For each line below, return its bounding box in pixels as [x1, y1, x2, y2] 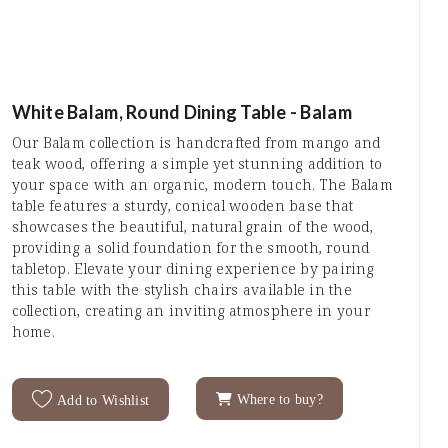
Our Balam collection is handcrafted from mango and [11, 132, 381, 152]
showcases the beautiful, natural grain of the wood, [11, 216, 373, 236]
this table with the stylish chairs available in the [11, 279, 352, 299]
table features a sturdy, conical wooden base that [11, 195, 354, 215]
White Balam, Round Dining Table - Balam [11, 100, 352, 123]
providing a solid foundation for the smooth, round [11, 237, 370, 257]
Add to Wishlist [57, 390, 150, 410]
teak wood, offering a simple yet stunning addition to [11, 153, 383, 173]
